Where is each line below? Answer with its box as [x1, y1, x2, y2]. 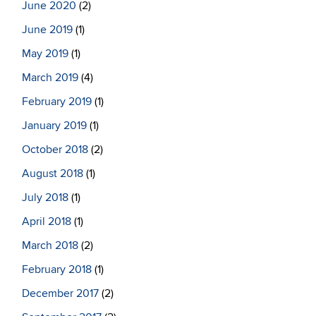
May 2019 [22, 47, 68, 61]
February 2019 [22, 95, 92, 109]
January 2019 [22, 119, 87, 133]
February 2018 [22, 262, 92, 276]
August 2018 [22, 166, 83, 181]
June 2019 [22, 23, 73, 37]
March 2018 [22, 238, 78, 253]
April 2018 [22, 214, 71, 229]
